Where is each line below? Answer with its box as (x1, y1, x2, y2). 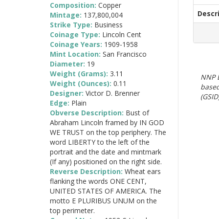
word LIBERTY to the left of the (50, 137, 150, 147)
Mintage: (50, 10, 84, 20)
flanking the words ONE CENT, (50, 176, 147, 186)
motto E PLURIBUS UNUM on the (50, 196, 157, 205)
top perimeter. (50, 205, 95, 215)
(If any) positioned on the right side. (50, 156, 162, 166)
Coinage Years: (50, 39, 104, 49)
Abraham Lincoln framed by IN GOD (50, 117, 164, 127)
